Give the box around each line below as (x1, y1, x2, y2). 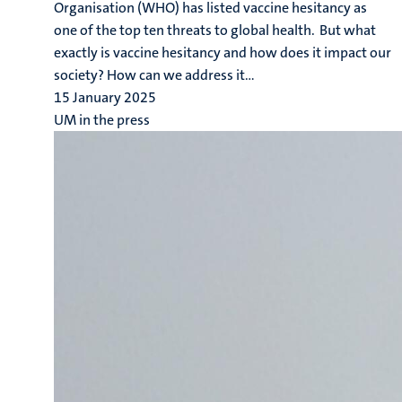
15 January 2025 (54, 88, 156, 107)
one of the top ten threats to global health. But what (54, 21, 376, 39)
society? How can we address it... (54, 66, 255, 84)
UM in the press (54, 110, 150, 129)
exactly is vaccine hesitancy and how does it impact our (54, 43, 391, 62)
